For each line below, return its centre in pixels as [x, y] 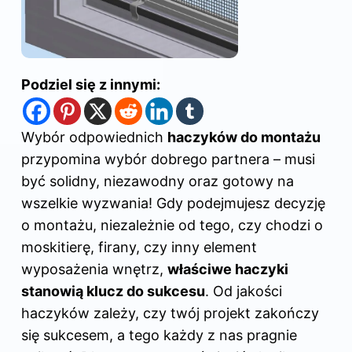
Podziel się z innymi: [91, 85]
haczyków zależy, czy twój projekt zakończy [170, 313]
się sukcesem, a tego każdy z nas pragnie [159, 335]
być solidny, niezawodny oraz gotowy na [158, 181]
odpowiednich [116, 137]
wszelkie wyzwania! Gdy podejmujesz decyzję [173, 203]
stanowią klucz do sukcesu [113, 291]
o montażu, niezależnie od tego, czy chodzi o [172, 225]
